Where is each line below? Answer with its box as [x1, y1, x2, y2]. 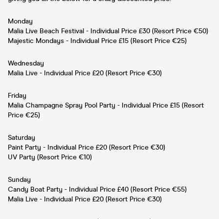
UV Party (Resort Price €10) [8, 153, 92, 161]
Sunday [8, 175, 31, 184]
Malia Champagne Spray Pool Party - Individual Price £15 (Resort [8, 101, 204, 109]
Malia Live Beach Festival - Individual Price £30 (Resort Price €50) [8, 26, 208, 35]
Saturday [8, 133, 35, 142]
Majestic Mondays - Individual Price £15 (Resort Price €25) [8, 36, 187, 45]
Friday [8, 91, 26, 100]
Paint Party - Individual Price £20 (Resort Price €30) [8, 143, 165, 152]
